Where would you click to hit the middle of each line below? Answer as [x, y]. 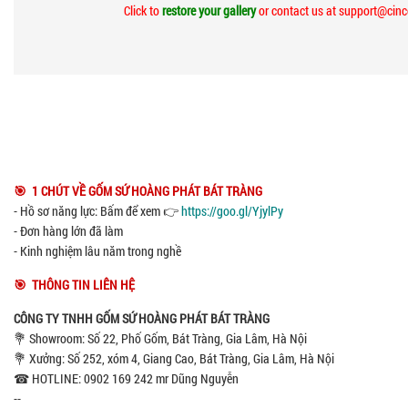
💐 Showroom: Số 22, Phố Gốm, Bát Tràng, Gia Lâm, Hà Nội [160, 339]
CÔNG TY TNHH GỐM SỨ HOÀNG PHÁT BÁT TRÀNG [142, 319]
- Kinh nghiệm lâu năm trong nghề [97, 251]
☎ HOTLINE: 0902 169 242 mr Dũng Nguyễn [126, 379]
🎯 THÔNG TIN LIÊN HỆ [74, 285]
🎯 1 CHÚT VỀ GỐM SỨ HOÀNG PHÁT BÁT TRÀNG [138, 191]
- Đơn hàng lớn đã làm [68, 231]
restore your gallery [209, 11]
